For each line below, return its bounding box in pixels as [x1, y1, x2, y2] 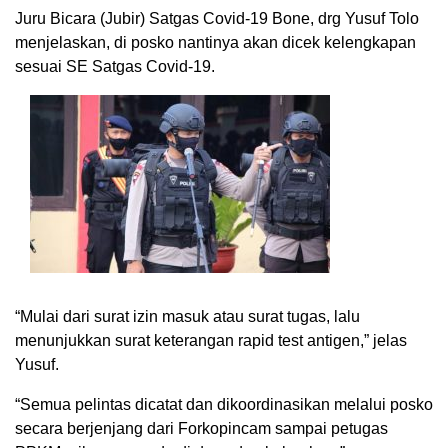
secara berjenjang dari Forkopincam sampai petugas [15, 419, 388, 437]
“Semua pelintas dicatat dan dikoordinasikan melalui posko [15, 395, 433, 413]
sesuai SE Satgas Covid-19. [15, 57, 215, 75]
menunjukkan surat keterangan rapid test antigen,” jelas [15, 331, 407, 349]
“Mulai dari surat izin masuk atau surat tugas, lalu [15, 307, 360, 325]
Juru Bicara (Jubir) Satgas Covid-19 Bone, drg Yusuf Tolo [15, 9, 419, 27]
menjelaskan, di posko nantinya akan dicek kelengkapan [15, 33, 416, 51]
